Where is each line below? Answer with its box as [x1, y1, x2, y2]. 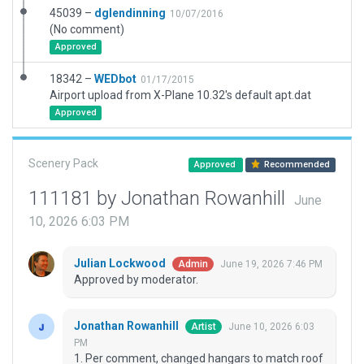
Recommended [262, 159, 331, 170]
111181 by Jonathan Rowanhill [28, 187, 290, 210]
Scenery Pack [28, 157, 98, 170]
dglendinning [94, 6, 166, 19]
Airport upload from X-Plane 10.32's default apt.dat [50, 89, 311, 102]
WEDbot [94, 72, 136, 85]
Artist [191, 321, 216, 333]
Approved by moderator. [74, 273, 198, 287]
